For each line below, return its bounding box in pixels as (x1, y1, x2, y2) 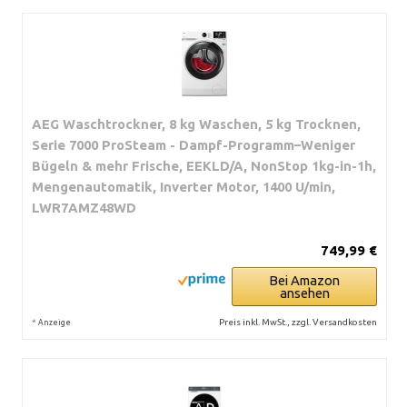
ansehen (279, 284, 330, 301)
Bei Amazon (269, 272, 340, 288)
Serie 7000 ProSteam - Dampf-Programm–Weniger (32, 136, 355, 153)
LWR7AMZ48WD (32, 199, 136, 215)
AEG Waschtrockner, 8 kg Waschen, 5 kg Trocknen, (32, 115, 361, 132)
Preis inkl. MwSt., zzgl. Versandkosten (219, 316, 377, 327)
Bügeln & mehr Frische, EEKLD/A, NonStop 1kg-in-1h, (32, 157, 376, 174)
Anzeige (38, 317, 71, 327)
